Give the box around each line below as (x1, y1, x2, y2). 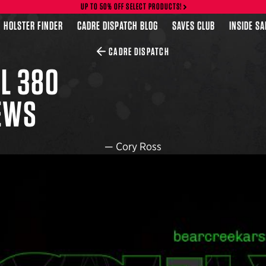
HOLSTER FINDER (4, 18, 64, 33)
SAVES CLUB (172, 18, 215, 33)
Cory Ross (116, 140, 161, 153)
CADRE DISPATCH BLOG (77, 18, 159, 33)
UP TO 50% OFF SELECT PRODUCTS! (80, 1, 183, 12)
